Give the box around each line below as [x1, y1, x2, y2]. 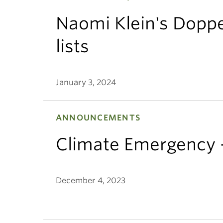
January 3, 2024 [56, 78, 116, 87]
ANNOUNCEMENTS [56, 113, 140, 122]
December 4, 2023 [56, 176, 125, 185]
